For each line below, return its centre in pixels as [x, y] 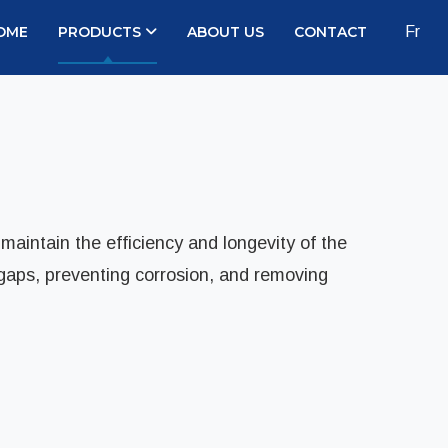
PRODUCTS [99, 32]
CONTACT [330, 32]
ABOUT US [225, 32]
